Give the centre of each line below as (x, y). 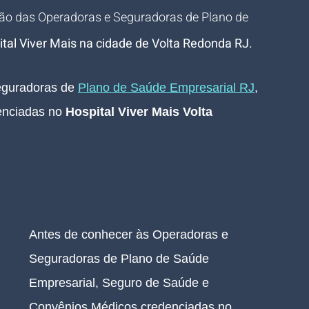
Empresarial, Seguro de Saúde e (121, 283)
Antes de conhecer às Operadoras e (130, 235)
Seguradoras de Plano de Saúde (121, 259)
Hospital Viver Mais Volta (141, 112)
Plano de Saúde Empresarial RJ (166, 88)
